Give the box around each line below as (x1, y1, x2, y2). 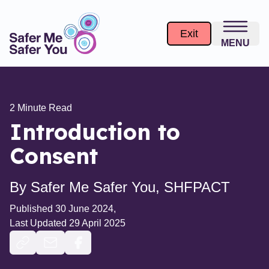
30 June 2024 (55, 204, 113, 214)
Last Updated (10, 218, 69, 228)
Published (10, 204, 53, 214)
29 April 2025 (69, 218, 125, 228)
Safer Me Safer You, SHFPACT (31, 179, 230, 195)
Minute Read (15, 103, 72, 113)
